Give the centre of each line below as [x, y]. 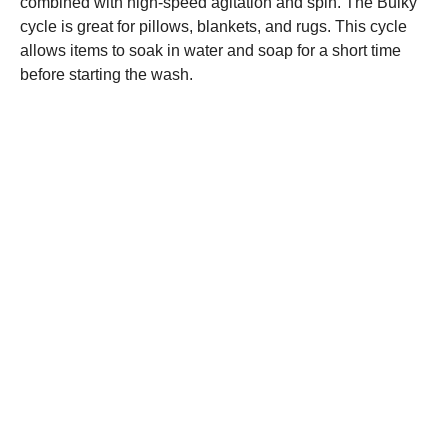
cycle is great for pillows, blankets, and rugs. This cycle [213, 26]
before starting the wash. [106, 74]
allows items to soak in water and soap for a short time [210, 50]
